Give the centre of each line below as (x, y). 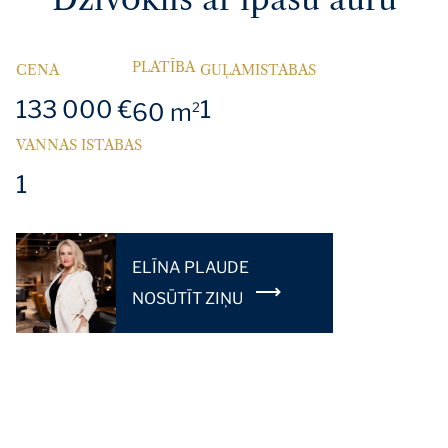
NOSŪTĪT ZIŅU (189, 298)
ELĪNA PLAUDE (190, 267)
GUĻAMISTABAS (258, 70)
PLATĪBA (163, 67)
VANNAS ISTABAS (79, 145)
